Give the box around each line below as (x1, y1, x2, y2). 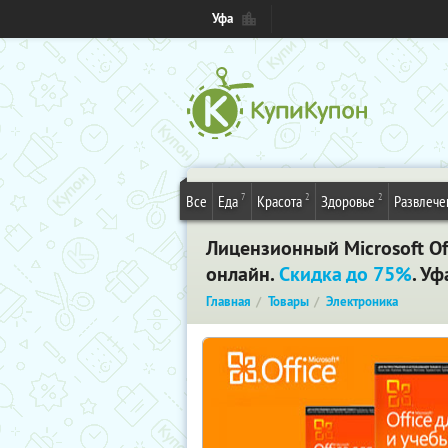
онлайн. (206, 261, 279, 287)
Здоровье (321, 191, 375, 211)
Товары (268, 293, 309, 310)
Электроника (326, 293, 398, 310)
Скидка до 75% (279, 261, 412, 287)
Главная (206, 293, 251, 310)
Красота (257, 191, 302, 211)
